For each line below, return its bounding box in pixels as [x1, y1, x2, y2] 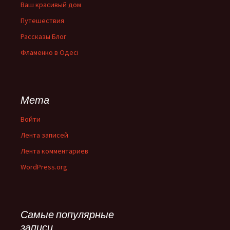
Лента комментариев [21, 146, 88, 156]
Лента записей [21, 130, 68, 140]
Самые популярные [21, 207, 114, 221]
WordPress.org [21, 162, 67, 171]
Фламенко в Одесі [21, 47, 79, 57]
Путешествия [21, 15, 64, 25]
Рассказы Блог [21, 31, 66, 41]
